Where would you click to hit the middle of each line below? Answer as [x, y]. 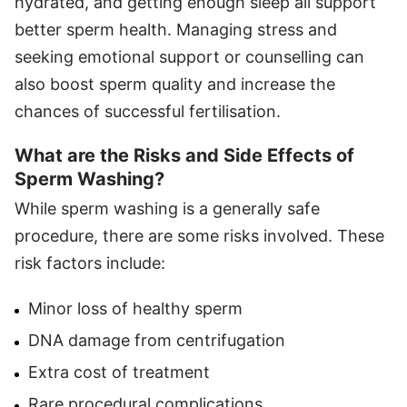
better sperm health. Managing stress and [176, 29]
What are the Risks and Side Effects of [184, 155]
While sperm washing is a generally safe [167, 208]
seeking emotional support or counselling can [189, 56]
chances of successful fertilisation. [148, 111]
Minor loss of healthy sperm [135, 308]
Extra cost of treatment [119, 372]
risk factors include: [90, 263]
